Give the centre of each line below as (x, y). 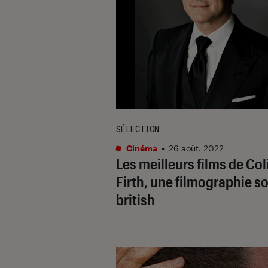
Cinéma (141, 148)
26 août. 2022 (196, 148)
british (135, 199)
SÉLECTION (138, 129)
